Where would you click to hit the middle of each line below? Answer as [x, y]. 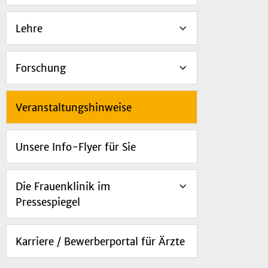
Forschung [41, 68]
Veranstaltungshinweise [74, 108]
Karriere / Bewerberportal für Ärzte [100, 242]
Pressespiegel [48, 202]
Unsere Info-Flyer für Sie [76, 147]
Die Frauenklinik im [63, 187]
